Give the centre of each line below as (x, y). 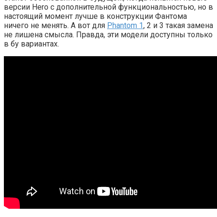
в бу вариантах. (31, 44)
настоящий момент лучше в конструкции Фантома (95, 16)
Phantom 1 (125, 26)
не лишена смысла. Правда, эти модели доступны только (108, 35)
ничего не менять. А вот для (55, 26)
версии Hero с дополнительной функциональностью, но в (108, 7)
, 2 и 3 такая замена (178, 26)
